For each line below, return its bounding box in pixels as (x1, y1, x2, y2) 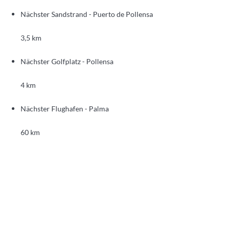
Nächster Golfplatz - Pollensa (21, 56, 113, 66)
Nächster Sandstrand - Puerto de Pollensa (21, 9, 153, 18)
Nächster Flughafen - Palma (21, 104, 109, 113)
